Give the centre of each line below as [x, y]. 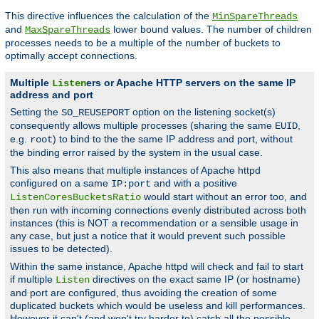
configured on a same [61, 183]
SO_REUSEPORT [95, 113]
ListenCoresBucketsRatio [75, 198]
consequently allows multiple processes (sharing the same [142, 126]
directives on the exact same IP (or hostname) [195, 279]
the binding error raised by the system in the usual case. [136, 153]
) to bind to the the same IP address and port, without [173, 139]
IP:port [131, 184]
